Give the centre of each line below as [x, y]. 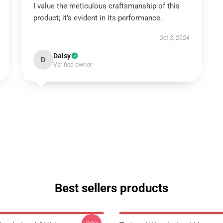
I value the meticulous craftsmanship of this [106, 6]
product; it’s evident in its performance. [98, 18]
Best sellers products [111, 188]
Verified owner [72, 65]
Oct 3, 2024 [175, 38]
